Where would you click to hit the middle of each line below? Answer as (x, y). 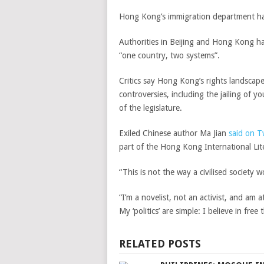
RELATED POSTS (160, 244)
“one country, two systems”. (171, 55)
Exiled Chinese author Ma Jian (174, 133)
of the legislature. (151, 108)
